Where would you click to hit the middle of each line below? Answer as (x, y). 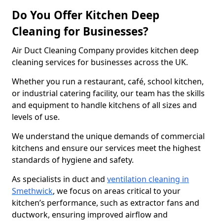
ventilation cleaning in (148, 179)
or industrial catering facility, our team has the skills (108, 93)
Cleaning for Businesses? (80, 31)
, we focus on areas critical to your (117, 191)
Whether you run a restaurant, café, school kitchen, (108, 81)
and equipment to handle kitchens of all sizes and (104, 105)
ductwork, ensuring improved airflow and (90, 215)
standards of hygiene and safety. (73, 160)
